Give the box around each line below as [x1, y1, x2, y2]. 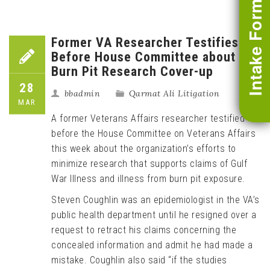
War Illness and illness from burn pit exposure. [51, 173, 245, 184]
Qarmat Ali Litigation [128, 88, 219, 99]
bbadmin [64, 88, 100, 99]
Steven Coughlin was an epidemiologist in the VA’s [51, 194, 260, 206]
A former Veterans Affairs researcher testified [51, 113, 245, 124]
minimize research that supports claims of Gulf [51, 158, 247, 169]
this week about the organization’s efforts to [51, 143, 236, 154]
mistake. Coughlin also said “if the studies [51, 254, 227, 266]
